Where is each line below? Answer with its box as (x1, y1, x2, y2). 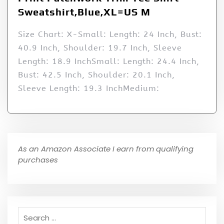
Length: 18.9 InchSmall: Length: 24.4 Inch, (18, 56, 199, 66)
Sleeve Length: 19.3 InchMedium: (18, 83, 159, 93)
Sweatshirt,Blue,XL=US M (18, 6, 150, 18)
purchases (18, 154, 58, 165)
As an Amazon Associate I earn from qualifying (18, 143, 193, 154)
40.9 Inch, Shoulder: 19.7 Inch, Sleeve (18, 43, 182, 53)
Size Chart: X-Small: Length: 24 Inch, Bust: (18, 29, 202, 39)
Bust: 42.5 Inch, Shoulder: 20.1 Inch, (18, 70, 175, 80)
